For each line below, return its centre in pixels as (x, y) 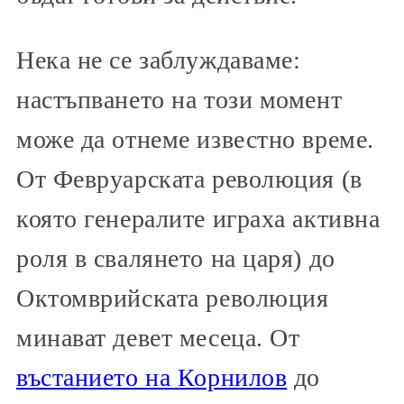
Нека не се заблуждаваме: (159, 60)
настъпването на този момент (179, 100)
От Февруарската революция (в (189, 179)
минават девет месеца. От (158, 338)
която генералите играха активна (198, 219)
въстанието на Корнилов (152, 378)
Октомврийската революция (173, 298)
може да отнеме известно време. (195, 140)
